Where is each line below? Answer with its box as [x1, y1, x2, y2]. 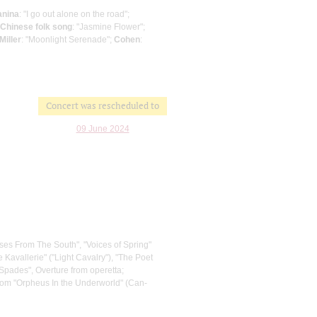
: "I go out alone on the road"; [19, 8, 129, 19]
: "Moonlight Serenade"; [21, 34, 114, 45]
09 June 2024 [76, 123, 129, 134]
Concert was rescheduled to [46, 99, 159, 112]
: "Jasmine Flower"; [72, 21, 145, 32]
